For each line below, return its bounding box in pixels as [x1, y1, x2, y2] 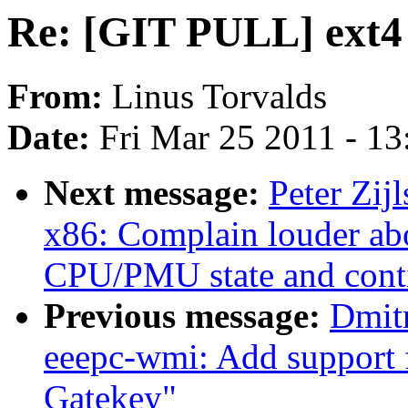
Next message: [44, 173, 269, 213]
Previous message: [44, 296, 330, 336]
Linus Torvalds [112, 76, 327, 117]
